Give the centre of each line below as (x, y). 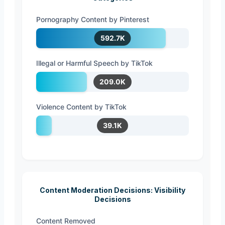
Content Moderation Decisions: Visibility (113, 190)
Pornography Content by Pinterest (93, 19)
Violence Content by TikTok (81, 106)
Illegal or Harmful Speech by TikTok (94, 63)
